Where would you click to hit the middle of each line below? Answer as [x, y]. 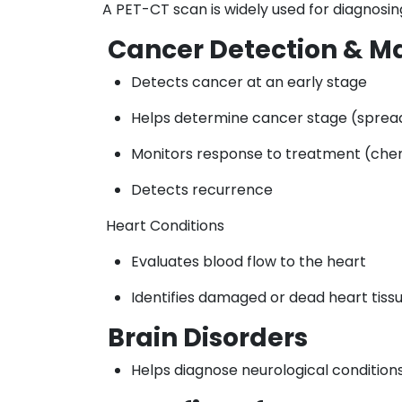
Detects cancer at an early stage [249, 82]
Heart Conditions [163, 225]
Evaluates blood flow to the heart [249, 261]
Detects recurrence [202, 189]
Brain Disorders [205, 337]
